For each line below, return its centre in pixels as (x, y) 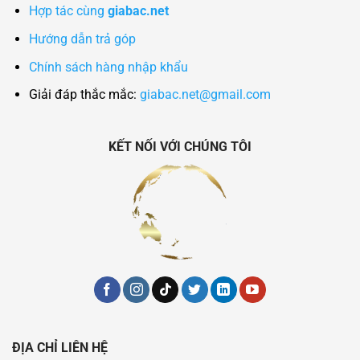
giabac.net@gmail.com (205, 95)
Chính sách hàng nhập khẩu (108, 67)
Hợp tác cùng (68, 11)
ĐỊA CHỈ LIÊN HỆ (60, 347)
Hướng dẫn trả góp (82, 39)
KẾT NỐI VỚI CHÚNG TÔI (180, 146)
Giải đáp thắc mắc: (84, 95)
